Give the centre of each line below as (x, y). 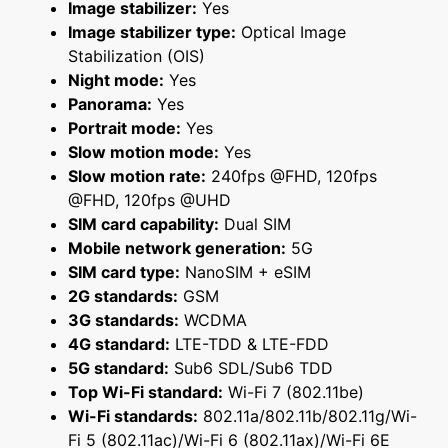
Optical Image (291, 32)
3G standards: (123, 320)
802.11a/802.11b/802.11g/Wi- (307, 416)
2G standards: (123, 296)
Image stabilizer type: (152, 32)
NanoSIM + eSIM (245, 272)
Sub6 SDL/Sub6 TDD (251, 368)
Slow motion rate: (137, 176)
